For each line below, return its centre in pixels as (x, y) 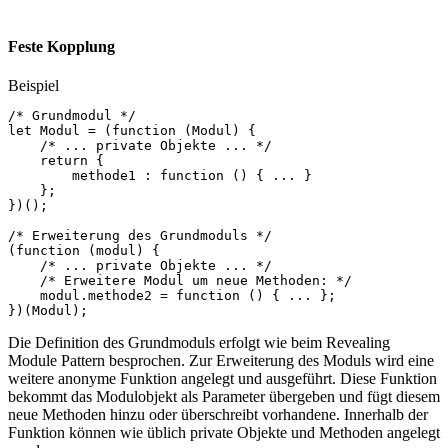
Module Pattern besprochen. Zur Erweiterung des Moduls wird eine (221, 360)
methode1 (104, 175)
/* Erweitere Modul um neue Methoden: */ (196, 280)
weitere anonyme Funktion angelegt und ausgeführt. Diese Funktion (222, 378)
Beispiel (33, 85)
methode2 (120, 295)
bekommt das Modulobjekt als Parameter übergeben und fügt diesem (224, 396)
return (64, 160)
